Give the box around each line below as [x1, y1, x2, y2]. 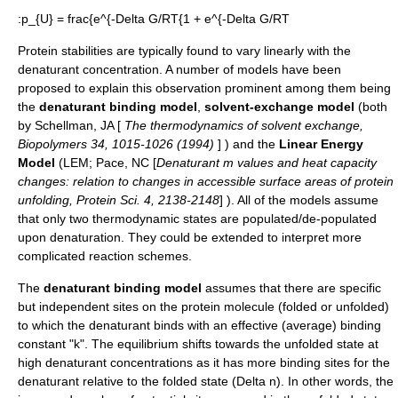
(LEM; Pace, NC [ [55, 155, 156, 170]
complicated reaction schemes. [18, 249, 192, 263]
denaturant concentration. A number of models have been [18, 62, 341, 76]
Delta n [236, 374, 276, 388]
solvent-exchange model [204, 99, 354, 114]
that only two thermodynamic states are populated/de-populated [18, 211, 377, 226]
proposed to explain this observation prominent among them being [18, 81, 391, 95]
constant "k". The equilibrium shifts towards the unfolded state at [18, 337, 378, 351]
